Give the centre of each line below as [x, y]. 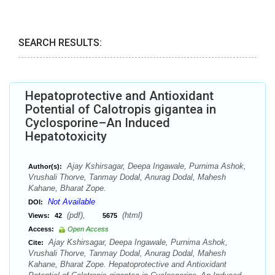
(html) [131, 215]
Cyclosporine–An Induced [98, 123]
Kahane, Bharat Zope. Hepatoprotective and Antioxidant [127, 264]
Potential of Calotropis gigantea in [121, 109]
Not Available [72, 202]
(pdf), [83, 215]
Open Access [88, 229]
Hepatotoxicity [66, 136]
